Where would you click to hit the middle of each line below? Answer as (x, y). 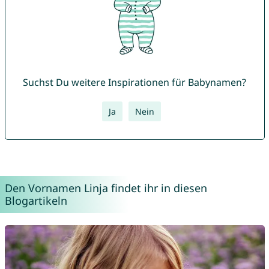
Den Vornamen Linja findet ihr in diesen (106, 188)
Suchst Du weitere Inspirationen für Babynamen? (134, 83)
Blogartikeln (36, 201)
